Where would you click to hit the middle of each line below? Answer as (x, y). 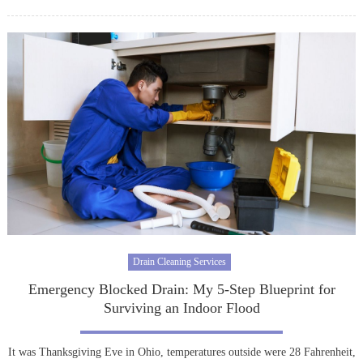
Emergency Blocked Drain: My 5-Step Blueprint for (181, 289)
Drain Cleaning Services (179, 261)
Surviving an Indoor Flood (181, 307)
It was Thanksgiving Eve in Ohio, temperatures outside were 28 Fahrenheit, (181, 352)
